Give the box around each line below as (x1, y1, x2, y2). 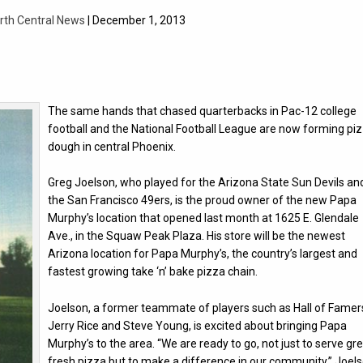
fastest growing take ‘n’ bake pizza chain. (48, 265, 258, 279)
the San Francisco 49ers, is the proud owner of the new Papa (48, 194, 357, 207)
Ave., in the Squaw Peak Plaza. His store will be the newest (48, 229, 346, 243)
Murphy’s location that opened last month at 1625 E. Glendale (48, 211, 360, 225)
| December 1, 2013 (84, 13, 186, 27)
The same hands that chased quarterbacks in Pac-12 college (48, 104, 357, 117)
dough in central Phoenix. (48, 139, 177, 153)
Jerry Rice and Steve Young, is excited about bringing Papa (48, 318, 348, 332)
